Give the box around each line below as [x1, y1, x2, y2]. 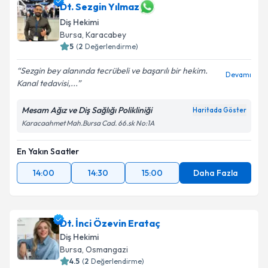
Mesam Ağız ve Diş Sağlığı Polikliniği [22, 105, 152, 115]
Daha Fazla [193, 167, 238, 178]
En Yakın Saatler [17, 146, 79, 157]
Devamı [226, 70, 251, 79]
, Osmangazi [82, 244, 128, 255]
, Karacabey [82, 29, 126, 40]
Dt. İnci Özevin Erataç [60, 217, 160, 229]
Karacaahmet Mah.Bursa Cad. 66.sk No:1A [22, 118, 154, 127]
